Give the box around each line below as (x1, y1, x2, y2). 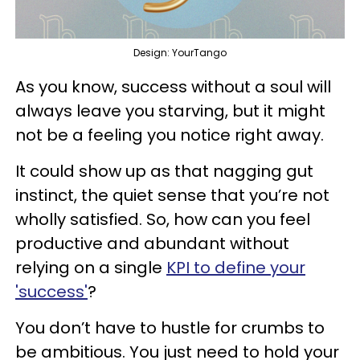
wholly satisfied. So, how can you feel (15, 208, 310, 231)
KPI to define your (166, 256, 305, 280)
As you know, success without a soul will (15, 76, 331, 99)
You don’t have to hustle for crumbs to (15, 317, 325, 340)
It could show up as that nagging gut (15, 160, 313, 183)
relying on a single (15, 256, 166, 280)
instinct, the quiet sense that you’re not (15, 184, 329, 207)
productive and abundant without (15, 232, 289, 256)
